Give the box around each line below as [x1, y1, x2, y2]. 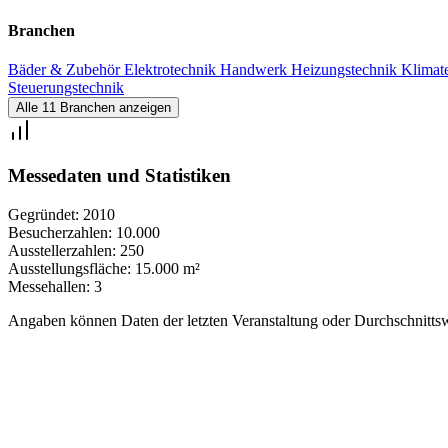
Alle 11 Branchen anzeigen [16, 100, 171, 116]
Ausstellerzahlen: [8, 241, 116, 259]
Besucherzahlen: [8, 223, 112, 241]
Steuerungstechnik [8, 79, 124, 97]
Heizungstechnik [291, 61, 401, 79]
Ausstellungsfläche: [8, 259, 131, 277]
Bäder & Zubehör [8, 61, 124, 79]
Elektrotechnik [124, 61, 220, 79]
